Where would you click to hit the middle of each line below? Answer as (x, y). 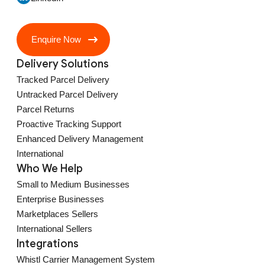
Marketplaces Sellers (57, 214)
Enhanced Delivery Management (80, 138)
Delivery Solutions (63, 64)
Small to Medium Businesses (73, 184)
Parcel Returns (46, 109)
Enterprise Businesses (60, 199)
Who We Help (50, 168)
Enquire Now (56, 40)
